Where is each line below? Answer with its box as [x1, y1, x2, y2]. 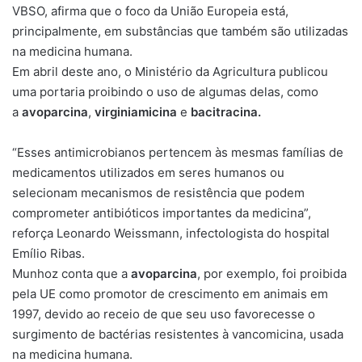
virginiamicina [91, 103, 177, 120]
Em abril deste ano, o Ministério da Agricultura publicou [12, 63, 328, 79]
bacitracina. [187, 103, 261, 120]
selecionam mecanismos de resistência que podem [12, 184, 305, 200]
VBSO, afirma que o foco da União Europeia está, [12, 2, 288, 19]
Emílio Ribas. [12, 245, 85, 261]
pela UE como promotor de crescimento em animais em [12, 285, 328, 301]
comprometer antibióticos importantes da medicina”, [12, 204, 311, 221]
